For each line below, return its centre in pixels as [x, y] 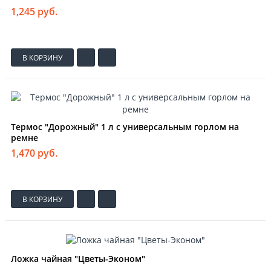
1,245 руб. [34, 12]
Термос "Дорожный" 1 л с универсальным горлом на [125, 127]
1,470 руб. [34, 153]
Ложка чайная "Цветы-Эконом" [78, 258]
